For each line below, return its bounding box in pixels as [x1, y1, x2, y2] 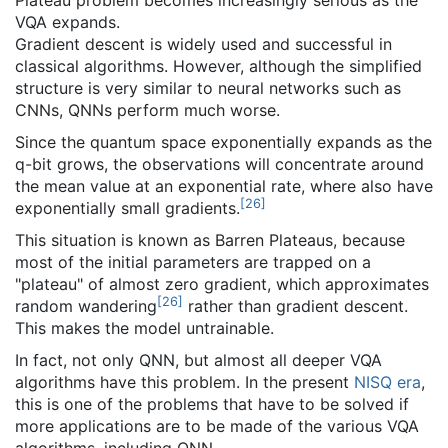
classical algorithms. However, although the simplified [15, 56, 422, 77]
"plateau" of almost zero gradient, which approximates [15, 274, 429, 295]
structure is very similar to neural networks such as [15, 78, 401, 99]
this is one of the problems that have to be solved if [15, 394, 409, 415]
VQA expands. [15, 12, 120, 33]
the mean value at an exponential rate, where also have [15, 176, 433, 197]
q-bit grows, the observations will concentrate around [15, 154, 424, 175]
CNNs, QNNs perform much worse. [15, 100, 280, 121]
